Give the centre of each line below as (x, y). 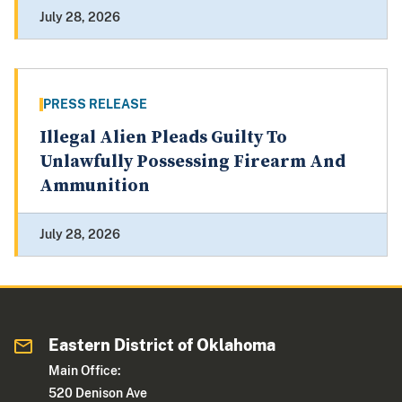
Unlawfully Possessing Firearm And (192, 162)
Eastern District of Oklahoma (162, 345)
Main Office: (85, 371)
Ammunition (95, 187)
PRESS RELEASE (95, 105)
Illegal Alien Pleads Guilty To (163, 138)
